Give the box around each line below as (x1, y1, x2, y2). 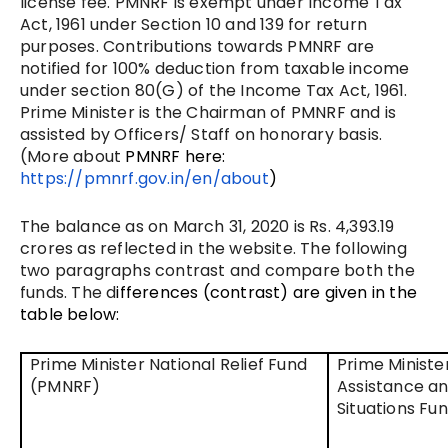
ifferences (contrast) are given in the (116, 280, 418, 304)
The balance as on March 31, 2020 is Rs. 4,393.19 (20, 214, 395, 238)
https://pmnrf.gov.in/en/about (20, 166, 269, 190)
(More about (20, 144, 126, 168)
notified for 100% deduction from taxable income (20, 56, 410, 80)
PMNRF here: (125, 144, 226, 168)
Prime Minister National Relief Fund (30, 352, 307, 376)
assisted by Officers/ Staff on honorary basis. (20, 122, 383, 146)
